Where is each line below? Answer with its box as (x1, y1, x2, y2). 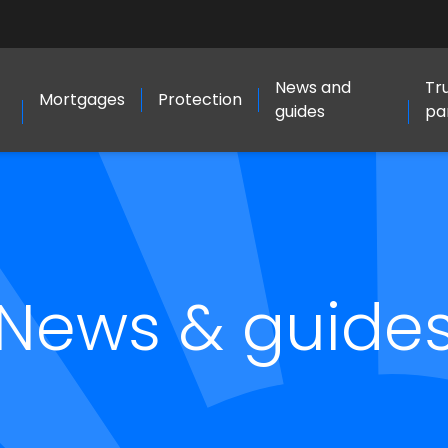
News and (274, 76, 351, 99)
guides (274, 100, 325, 123)
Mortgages (38, 88, 125, 111)
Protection (157, 88, 242, 111)
